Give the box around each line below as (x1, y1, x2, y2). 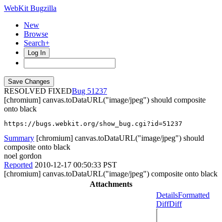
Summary (4, 134, 34, 142)
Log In (28, 49, 46, 56)
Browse (24, 30, 48, 38)
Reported (4, 161, 33, 169)
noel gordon (4, 152, 42, 160)
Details (156, 191, 178, 199)
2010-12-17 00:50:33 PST (35, 161, 117, 169)
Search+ (24, 39, 50, 47)
